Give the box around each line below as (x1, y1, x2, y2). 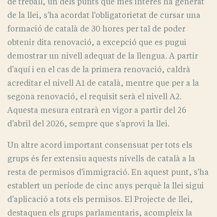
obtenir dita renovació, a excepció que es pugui (7, 38, 186, 47)
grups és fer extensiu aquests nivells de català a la (7, 154, 195, 164)
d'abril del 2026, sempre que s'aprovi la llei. (7, 119, 170, 129)
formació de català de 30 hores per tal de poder (7, 24, 186, 34)
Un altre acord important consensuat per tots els (7, 140, 192, 150)
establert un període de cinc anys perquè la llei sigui (7, 181, 204, 191)
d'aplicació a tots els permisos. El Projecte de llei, (7, 195, 193, 204)
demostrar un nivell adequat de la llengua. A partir (7, 51, 198, 61)
